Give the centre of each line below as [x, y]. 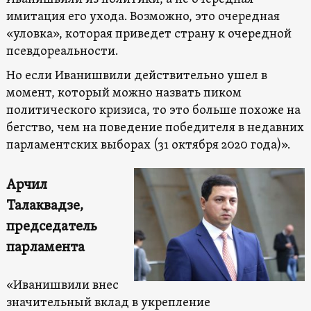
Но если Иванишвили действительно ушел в [136, 76]
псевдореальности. [62, 51]
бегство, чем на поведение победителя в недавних [155, 128]
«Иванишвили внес [62, 285]
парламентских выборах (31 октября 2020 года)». [148, 145]
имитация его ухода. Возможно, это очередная [143, 17]
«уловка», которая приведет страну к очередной [149, 34]
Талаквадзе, [44, 206]
